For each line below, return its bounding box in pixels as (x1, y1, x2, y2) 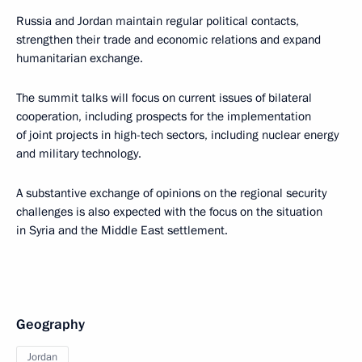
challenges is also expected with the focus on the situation (16, 204, 322, 220)
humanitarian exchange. (16, 50, 143, 66)
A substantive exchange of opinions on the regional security (16, 185, 326, 201)
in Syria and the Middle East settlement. (16, 222, 228, 238)
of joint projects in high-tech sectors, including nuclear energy (16, 127, 339, 143)
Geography (16, 315, 85, 334)
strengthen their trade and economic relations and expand (16, 32, 321, 48)
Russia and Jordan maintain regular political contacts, (16, 13, 299, 29)
